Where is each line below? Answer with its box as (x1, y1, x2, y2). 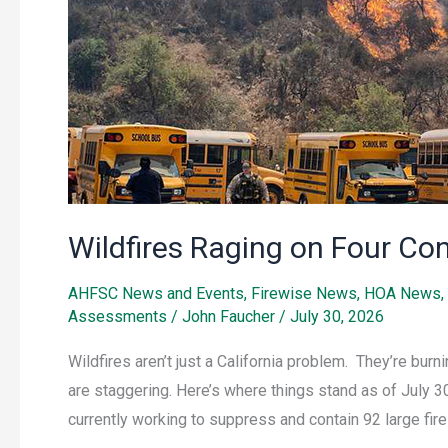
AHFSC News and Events (68, 284, 244, 304)
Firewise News (251, 284, 357, 304)
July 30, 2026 (290, 307, 384, 327)
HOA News (364, 284, 441, 304)
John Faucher (182, 307, 279, 327)
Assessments (68, 307, 167, 327)
